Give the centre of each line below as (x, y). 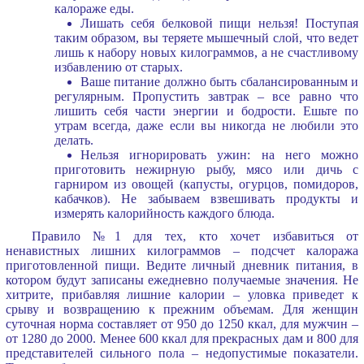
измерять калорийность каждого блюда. (164, 213)
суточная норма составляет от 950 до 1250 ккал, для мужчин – (182, 323)
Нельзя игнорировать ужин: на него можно (219, 154)
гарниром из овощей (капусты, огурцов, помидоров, (206, 184)
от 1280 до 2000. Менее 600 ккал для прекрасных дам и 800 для (182, 338)
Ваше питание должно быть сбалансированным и (219, 81)
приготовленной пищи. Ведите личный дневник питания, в (182, 265)
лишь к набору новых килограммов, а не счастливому (206, 52)
